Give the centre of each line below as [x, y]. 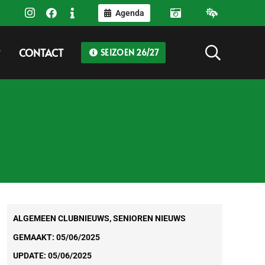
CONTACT [41, 53]
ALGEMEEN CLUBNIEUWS [61, 218]
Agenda [130, 13]
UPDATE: [30, 256]
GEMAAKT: [34, 237]
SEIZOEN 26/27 [129, 52]
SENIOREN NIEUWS [149, 218]
